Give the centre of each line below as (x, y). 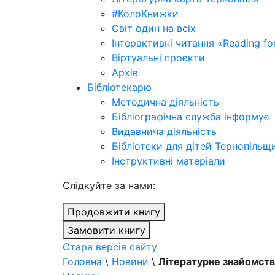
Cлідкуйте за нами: (109, 185)
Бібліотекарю (119, 87)
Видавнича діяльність (164, 131)
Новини (130, 261)
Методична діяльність (165, 102)
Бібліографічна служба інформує (191, 117)
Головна (82, 261)
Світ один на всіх (154, 28)
